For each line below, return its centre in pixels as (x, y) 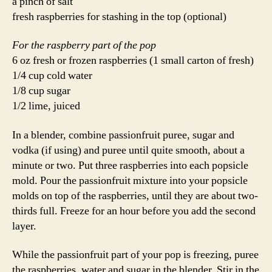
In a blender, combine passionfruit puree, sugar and (123, 135)
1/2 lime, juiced (46, 106)
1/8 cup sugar (41, 91)
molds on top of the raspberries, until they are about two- (135, 195)
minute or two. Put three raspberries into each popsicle (130, 165)
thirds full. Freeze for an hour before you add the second (134, 211)
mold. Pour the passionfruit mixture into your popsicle (130, 180)
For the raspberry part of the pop (84, 45)
